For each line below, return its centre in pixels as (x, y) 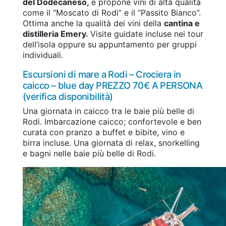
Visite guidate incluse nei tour (147, 34)
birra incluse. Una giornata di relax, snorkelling (111, 143)
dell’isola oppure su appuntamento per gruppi (110, 44)
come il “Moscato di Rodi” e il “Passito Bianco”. (113, 12)
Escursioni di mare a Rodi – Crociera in (102, 74)
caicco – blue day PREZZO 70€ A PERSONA (113, 85)
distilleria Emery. (56, 34)
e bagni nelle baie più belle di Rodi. (89, 153)
